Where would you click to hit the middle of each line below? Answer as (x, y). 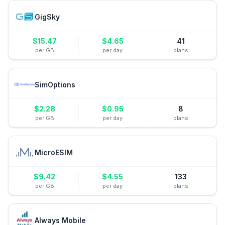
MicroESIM (54, 152)
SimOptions (55, 84)
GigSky (47, 17)
